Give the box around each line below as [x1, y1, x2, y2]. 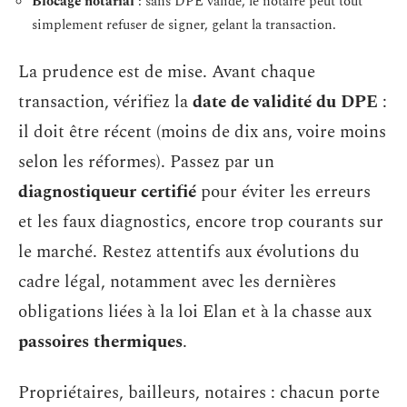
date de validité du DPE [193, 89, 378, 115]
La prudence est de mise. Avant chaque [18, 59, 315, 85]
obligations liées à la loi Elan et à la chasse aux [18, 299, 372, 325]
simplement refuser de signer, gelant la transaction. [32, 14, 336, 35]
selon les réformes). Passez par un [18, 149, 274, 175]
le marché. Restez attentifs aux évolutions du [18, 239, 360, 265]
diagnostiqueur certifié [18, 179, 196, 205]
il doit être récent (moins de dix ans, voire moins [18, 119, 386, 145]
